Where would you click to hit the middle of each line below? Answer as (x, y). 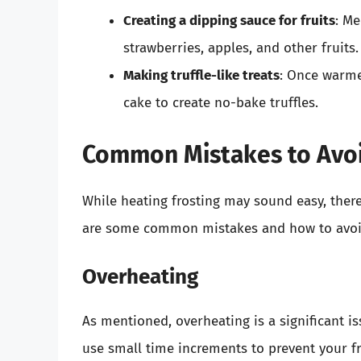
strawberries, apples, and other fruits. (241, 48)
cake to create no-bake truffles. (221, 103)
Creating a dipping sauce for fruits (229, 21)
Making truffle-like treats (201, 76)
